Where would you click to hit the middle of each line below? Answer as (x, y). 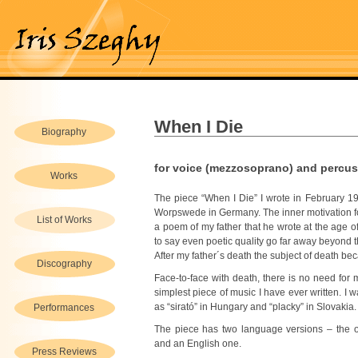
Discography (64, 264)
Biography (64, 132)
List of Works (64, 220)
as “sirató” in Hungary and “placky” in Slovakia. (255, 307)
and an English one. (198, 344)
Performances (64, 308)
